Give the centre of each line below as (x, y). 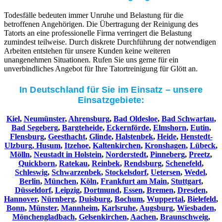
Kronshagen (165, 145)
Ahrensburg (89, 118)
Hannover (21, 199)
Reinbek (106, 163)
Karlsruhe (118, 208)
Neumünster (44, 118)
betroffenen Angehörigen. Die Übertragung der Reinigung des (101, 24)
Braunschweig (184, 217)
